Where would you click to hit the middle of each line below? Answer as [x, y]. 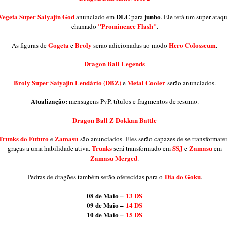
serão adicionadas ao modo [130, 45]
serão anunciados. [190, 82]
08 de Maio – [106, 195]
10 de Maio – [106, 214]
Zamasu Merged [114, 158]
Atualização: [49, 101]
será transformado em [142, 148]
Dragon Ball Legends [115, 63]
